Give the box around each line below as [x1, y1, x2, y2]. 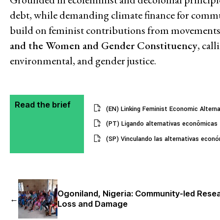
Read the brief [15, 99, 71, 110]
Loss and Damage [57, 199, 128, 209]
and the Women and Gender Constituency [10, 38, 197, 53]
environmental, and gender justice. [10, 53, 156, 68]
